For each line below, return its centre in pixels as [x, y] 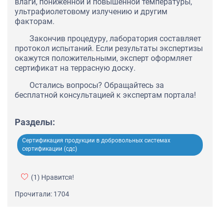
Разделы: [35, 122]
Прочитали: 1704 [42, 194]
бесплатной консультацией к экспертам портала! [105, 95]
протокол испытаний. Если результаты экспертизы [109, 49]
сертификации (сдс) [50, 149]
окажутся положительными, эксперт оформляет [104, 58]
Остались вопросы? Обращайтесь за [97, 85]
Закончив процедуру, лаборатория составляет [115, 39]
